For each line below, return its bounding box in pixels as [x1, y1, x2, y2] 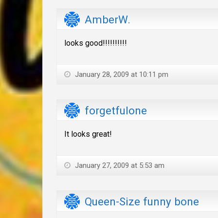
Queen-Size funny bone [85, 195, 199, 208]
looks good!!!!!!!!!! [64, 38, 127, 48]
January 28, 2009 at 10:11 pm [73, 70, 168, 79]
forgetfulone [85, 104, 147, 117]
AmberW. [85, 13, 130, 26]
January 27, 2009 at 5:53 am [73, 161, 164, 170]
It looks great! [64, 129, 112, 139]
